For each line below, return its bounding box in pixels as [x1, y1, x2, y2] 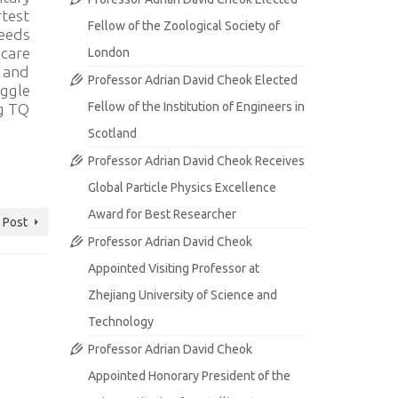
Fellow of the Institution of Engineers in [87, 99, 305, 114]
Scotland [87, 126, 137, 140]
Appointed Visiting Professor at [87, 261, 259, 275]
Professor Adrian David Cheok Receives [87, 154, 305, 168]
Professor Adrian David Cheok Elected [87, 73, 298, 87]
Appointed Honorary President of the [87, 369, 291, 383]
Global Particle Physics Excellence [87, 180, 276, 195]
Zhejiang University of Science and [87, 288, 277, 302]
